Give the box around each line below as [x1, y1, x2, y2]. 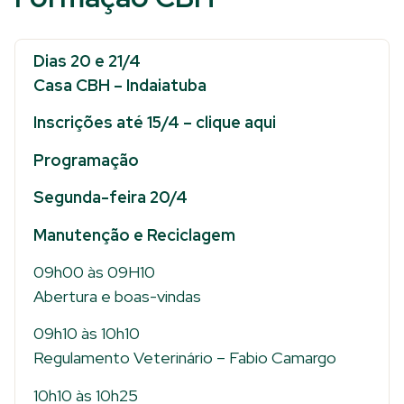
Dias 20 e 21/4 [33, 50, 141, 71]
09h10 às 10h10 [33, 323, 140, 344]
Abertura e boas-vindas [33, 285, 201, 307]
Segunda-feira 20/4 [33, 187, 188, 208]
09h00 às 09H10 [33, 261, 155, 282]
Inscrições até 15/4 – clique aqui [33, 112, 276, 133]
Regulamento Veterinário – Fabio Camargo [33, 347, 336, 369]
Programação [33, 149, 139, 170]
